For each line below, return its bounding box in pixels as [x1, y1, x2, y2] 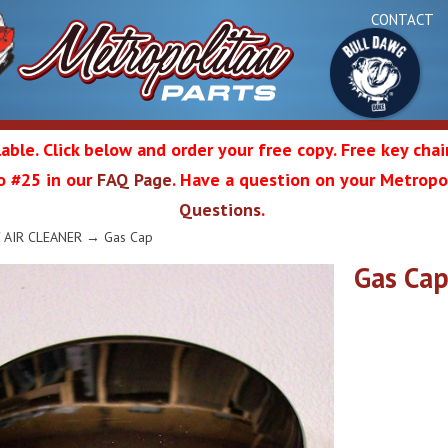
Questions [179, 198, 261, 221]
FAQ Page [97, 168, 172, 191]
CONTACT [371, 9, 434, 29]
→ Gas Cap [82, 227, 153, 246]
